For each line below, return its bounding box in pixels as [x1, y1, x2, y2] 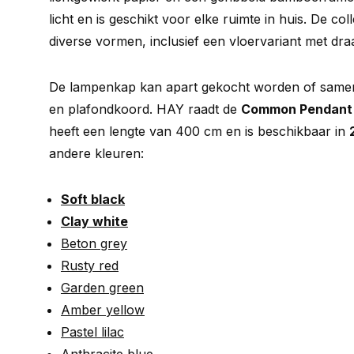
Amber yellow [61, 302, 145, 318]
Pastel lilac [61, 324, 124, 340]
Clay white [61, 213, 128, 229]
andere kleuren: [49, 145, 144, 161]
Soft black [61, 191, 125, 207]
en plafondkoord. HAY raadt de [49, 101, 241, 117]
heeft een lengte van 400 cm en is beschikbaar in [49, 123, 349, 139]
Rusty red [61, 258, 119, 273]
